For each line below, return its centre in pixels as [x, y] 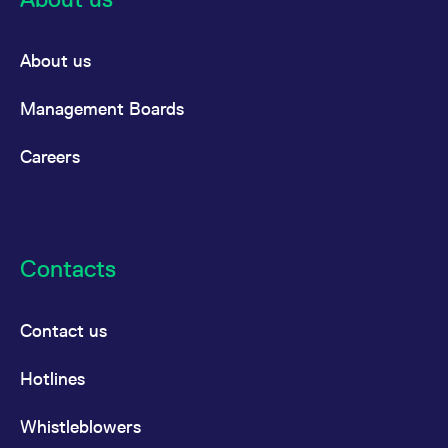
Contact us [63, 330]
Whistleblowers [80, 426]
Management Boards [102, 108]
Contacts [68, 268]
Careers [50, 156]
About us [55, 60]
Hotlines [52, 378]
